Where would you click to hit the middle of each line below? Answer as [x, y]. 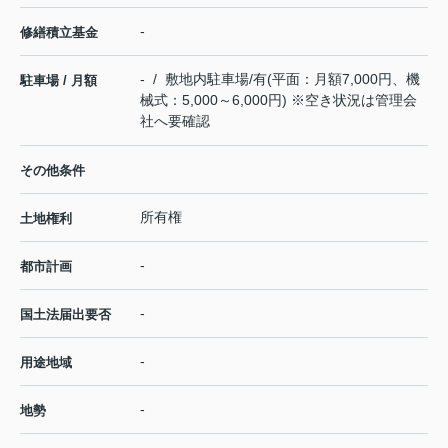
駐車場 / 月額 [58, 80]
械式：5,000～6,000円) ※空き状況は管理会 [278, 99]
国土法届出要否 [65, 314]
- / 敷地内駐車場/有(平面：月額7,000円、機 [280, 78]
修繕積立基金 [59, 32]
